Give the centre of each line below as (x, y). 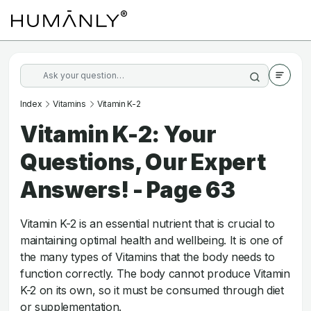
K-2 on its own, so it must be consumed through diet (152, 290)
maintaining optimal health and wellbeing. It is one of (152, 240)
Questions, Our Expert (143, 162)
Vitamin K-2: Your (118, 134)
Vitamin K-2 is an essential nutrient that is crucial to (148, 224)
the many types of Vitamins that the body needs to (148, 257)
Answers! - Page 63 (128, 190)
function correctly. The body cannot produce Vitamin (155, 274)
